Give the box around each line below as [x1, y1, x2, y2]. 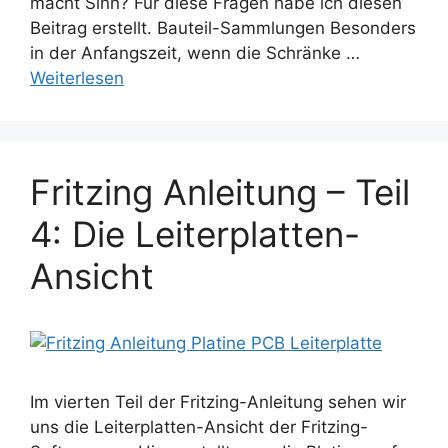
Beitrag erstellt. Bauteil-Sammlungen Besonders [30, 18, 416, 39]
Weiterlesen [30, 68, 124, 89]
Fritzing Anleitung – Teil [30, 171, 410, 214]
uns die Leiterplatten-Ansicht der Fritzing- [30, 417, 368, 438]
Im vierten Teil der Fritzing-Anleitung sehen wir [30, 392, 406, 413]
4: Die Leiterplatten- [30, 213, 360, 256]
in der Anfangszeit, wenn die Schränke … [30, 43, 360, 64]
